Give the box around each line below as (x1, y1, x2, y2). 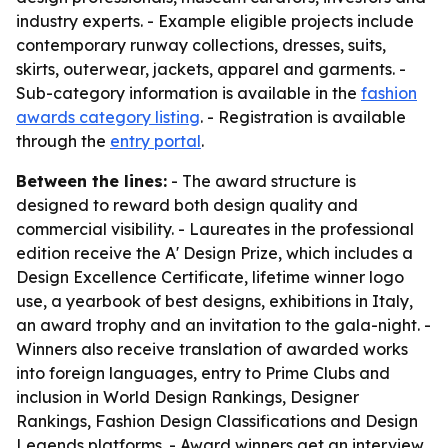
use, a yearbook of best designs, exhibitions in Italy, (16, 291, 413, 311)
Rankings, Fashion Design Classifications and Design (16, 411, 418, 431)
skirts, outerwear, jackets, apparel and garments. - (16, 59, 406, 79)
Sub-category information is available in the (16, 83, 361, 103)
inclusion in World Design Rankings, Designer (16, 387, 359, 407)
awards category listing (16, 107, 200, 127)
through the (16, 131, 110, 151)
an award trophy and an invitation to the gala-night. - (16, 315, 431, 335)
